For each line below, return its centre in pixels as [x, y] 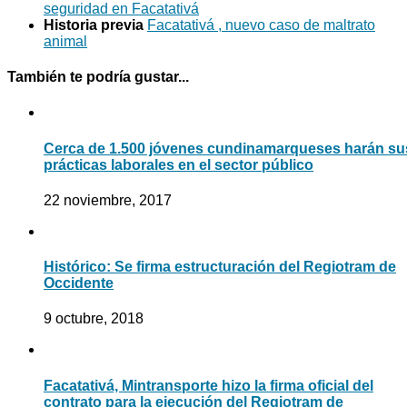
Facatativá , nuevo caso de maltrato [261, 25]
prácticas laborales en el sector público [179, 164]
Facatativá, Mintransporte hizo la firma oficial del [208, 385]
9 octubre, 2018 [94, 319]
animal [65, 41]
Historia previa [95, 25]
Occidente [79, 283]
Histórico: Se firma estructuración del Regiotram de [220, 267]
